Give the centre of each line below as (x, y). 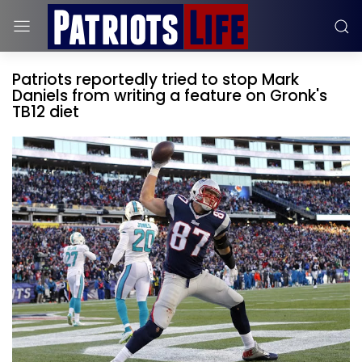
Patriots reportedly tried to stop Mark (156, 80)
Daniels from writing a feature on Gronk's (170, 96)
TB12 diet (46, 112)
